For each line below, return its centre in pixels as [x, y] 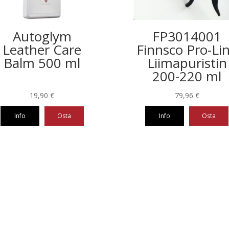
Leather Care [42, 49]
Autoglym [42, 36]
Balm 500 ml [42, 63]
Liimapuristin [187, 63]
